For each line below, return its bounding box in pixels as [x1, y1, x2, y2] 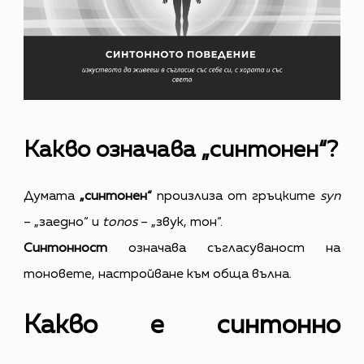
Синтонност [23, 241, 107, 255]
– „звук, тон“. [136, 215, 223, 229]
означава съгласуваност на [106, 241, 341, 255]
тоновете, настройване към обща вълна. [23, 267, 292, 281]
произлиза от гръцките [151, 189, 321, 203]
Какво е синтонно [23, 312, 341, 339]
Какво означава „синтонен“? [23, 138, 338, 162]
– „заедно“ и [23, 215, 102, 229]
